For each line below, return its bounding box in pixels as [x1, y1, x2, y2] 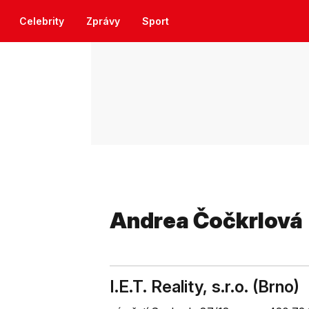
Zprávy [86, 15, 120, 27]
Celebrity [19, 15, 64, 27]
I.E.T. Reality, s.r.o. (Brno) [110, 277, 299, 297]
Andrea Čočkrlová [110, 207, 303, 234]
